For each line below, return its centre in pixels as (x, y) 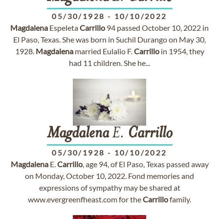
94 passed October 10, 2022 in (157, 28)
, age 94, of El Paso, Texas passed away (145, 164)
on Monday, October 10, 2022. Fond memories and (109, 176)
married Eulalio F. (103, 51)
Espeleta (64, 28)
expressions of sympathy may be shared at (109, 187)
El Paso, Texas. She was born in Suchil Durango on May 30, (109, 39)
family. (180, 199)
